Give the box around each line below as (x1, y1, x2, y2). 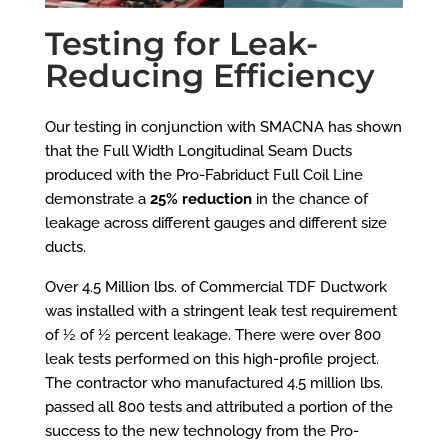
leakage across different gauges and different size (44, 213, 387, 232)
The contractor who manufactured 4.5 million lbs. (44, 373, 383, 392)
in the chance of (251, 189, 368, 208)
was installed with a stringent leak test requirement (44, 301, 397, 320)
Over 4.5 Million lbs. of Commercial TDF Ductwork (44, 277, 387, 296)
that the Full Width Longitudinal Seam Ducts (44, 141, 352, 160)
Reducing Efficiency (44, 56, 375, 96)
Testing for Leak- (44, 24, 318, 64)
